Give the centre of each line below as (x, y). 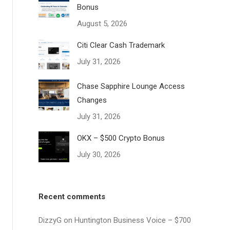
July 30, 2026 (99, 155)
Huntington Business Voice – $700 (133, 220)
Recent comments (72, 197)
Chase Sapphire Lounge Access (131, 86)
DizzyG (50, 220)
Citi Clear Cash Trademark (121, 45)
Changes (92, 100)
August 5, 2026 (102, 24)
